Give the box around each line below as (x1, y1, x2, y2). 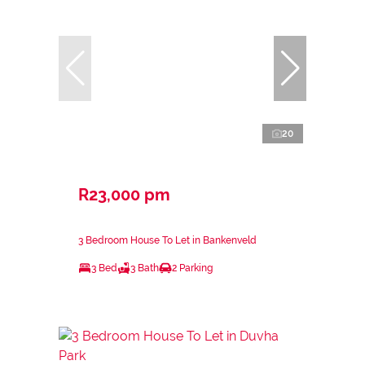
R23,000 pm (78, 185, 170, 205)
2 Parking (172, 262, 213, 275)
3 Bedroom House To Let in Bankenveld (78, 235, 257, 247)
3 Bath (130, 262, 159, 275)
